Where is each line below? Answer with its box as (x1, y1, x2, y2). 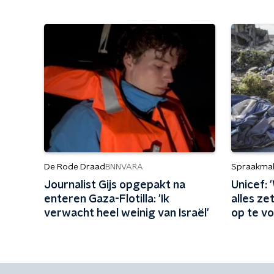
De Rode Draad (44, 163, 105, 171)
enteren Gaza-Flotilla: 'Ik (44, 194, 169, 205)
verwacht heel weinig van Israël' (44, 208, 209, 219)
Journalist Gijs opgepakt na (44, 180, 185, 191)
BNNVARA (105, 163, 143, 171)
